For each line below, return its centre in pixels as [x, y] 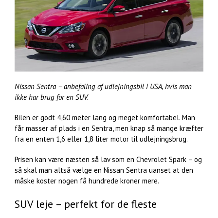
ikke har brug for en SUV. [52, 97]
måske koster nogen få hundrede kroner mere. [87, 181]
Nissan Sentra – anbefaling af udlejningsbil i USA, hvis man [103, 86]
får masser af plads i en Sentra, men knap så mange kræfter [109, 128]
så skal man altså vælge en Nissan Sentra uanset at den [104, 170]
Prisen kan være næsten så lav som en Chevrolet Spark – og [108, 159]
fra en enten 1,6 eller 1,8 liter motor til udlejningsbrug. [101, 139]
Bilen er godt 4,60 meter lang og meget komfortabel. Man [105, 117]
